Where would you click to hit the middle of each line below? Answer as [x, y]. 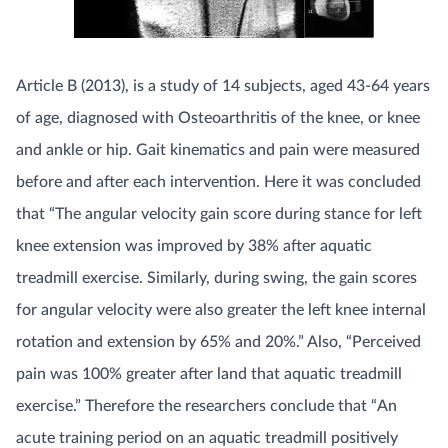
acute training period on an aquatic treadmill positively [207, 437]
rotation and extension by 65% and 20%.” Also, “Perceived [218, 341]
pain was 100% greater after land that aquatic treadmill [209, 373]
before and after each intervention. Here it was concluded [218, 181]
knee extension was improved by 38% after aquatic [194, 245]
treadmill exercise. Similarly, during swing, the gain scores [216, 277]
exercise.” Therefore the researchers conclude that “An [206, 405]
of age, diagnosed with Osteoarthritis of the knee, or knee [218, 117]
